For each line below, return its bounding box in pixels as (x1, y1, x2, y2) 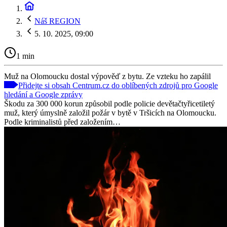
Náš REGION (34, 17, 81, 25)
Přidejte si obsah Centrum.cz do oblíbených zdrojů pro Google (18, 81, 218, 90)
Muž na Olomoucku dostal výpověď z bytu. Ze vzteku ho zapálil (4, 71, 211, 81)
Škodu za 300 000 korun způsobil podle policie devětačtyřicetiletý (4, 99, 215, 108)
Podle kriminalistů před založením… (4, 117, 121, 126)
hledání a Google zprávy (4, 90, 83, 99)
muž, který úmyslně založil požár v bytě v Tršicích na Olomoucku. (4, 108, 216, 117)
